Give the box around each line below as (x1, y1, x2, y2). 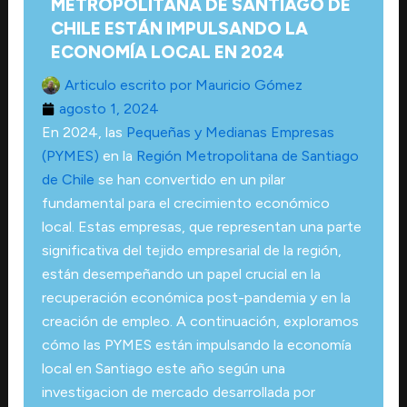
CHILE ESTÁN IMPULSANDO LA (50, 17, 308, 39)
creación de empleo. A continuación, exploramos (41, 312, 359, 330)
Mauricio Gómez (191, 75, 303, 94)
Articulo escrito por (64, 75, 192, 94)
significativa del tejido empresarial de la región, (41, 241, 342, 259)
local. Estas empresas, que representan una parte (41, 217, 362, 235)
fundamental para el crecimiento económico (41, 194, 330, 212)
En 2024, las (41, 123, 126, 141)
